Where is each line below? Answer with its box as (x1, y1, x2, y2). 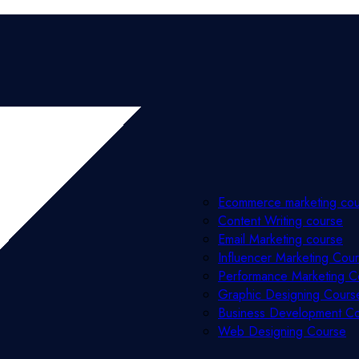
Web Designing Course (218, 322, 346, 341)
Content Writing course (218, 212, 343, 230)
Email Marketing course (218, 230, 343, 248)
